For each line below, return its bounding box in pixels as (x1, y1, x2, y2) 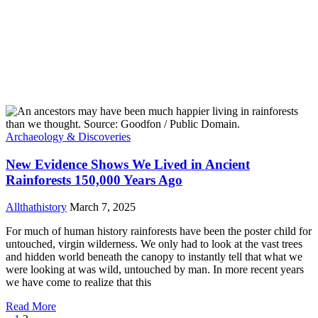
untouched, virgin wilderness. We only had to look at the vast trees (6, 238, 302, 251)
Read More (6, 300, 56, 313)
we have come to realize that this (6, 276, 151, 289)
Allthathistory (6, 201, 67, 214)
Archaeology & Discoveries (6, 131, 131, 143)
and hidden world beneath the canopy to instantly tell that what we (6, 251, 302, 263)
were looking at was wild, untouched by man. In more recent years (6, 263, 304, 276)
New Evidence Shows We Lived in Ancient (6, 156, 250, 172)
